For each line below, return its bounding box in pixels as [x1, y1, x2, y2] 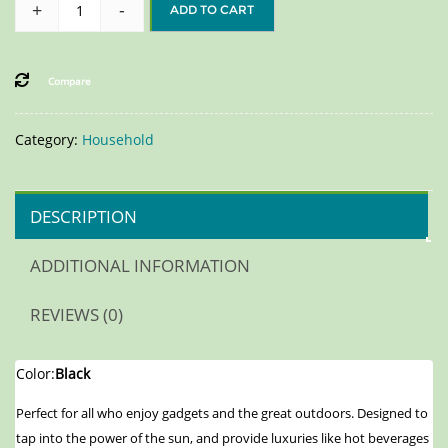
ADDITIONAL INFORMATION [30, 254, 250, 278]
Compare [47, 75, 91, 89]
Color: [16, 364, 55, 384]
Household [82, 130, 154, 150]
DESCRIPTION [30, 205, 137, 229]
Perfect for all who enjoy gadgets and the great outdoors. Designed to [16, 404, 428, 423]
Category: [15, 130, 82, 150]
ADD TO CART [170, 2, 254, 18]
